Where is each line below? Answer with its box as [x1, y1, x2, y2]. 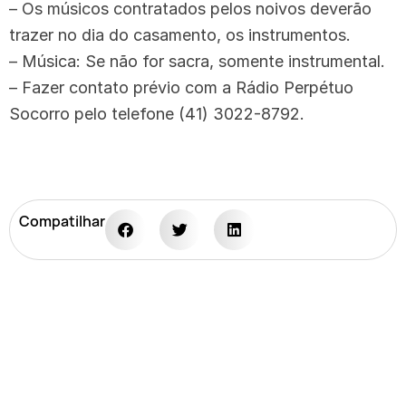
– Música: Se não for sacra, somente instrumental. [9, 51, 385, 71]
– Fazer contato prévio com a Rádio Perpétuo [9, 77, 353, 97]
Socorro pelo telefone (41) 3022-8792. [9, 103, 304, 123]
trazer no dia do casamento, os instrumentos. [9, 24, 351, 44]
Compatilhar [19, 210, 105, 231]
